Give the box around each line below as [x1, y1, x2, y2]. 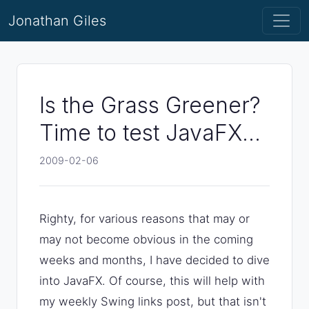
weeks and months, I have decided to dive [39, 253, 270, 267]
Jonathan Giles [8, 12, 106, 29]
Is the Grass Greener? [39, 92, 261, 119]
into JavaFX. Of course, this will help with [39, 274, 265, 288]
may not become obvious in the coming [39, 232, 253, 246]
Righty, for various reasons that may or [39, 212, 250, 226]
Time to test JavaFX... [39, 119, 261, 146]
